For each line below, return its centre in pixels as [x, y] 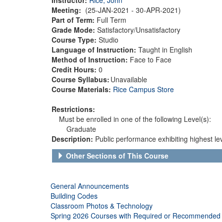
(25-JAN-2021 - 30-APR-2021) [133, 10]
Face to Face [151, 59]
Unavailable [129, 79]
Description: [73, 139]
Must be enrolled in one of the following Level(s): [135, 119]
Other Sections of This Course [117, 155]
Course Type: [75, 39]
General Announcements [90, 186]
